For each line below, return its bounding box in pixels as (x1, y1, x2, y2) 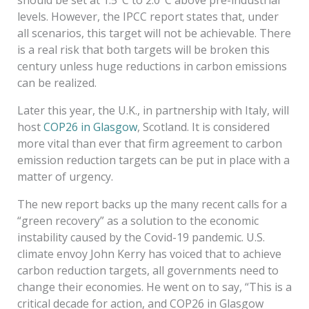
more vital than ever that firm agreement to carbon (17, 135, 282, 151)
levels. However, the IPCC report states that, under (17, 8, 279, 24)
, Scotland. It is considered (137, 119, 270, 134)
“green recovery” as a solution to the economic (17, 212, 259, 228)
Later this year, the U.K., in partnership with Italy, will (17, 102, 289, 118)
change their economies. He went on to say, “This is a (17, 279, 292, 295)
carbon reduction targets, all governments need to (17, 262, 279, 278)
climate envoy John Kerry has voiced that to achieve (17, 246, 281, 261)
